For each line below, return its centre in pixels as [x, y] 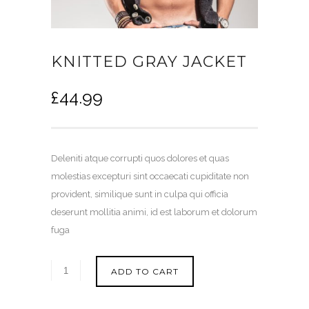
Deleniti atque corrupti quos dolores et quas [140, 159]
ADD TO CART [145, 272]
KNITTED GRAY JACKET [149, 62]
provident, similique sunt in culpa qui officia [140, 195]
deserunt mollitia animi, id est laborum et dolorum [154, 212]
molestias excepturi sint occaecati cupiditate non [150, 177]
